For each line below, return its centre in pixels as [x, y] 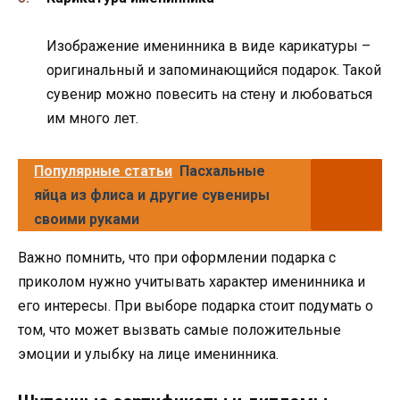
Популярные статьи [103, 171]
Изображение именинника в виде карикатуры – [208, 46]
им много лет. [92, 119]
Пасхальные [222, 171]
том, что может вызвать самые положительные [179, 330]
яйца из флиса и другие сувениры [152, 196]
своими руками [87, 220]
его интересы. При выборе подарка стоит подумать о [196, 306]
